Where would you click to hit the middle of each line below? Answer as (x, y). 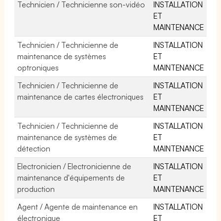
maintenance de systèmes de (67, 137)
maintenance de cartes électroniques (81, 96)
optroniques (38, 67)
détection (34, 148)
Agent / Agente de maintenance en (78, 206)
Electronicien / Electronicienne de (74, 166)
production (36, 189)
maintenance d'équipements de (71, 177)
